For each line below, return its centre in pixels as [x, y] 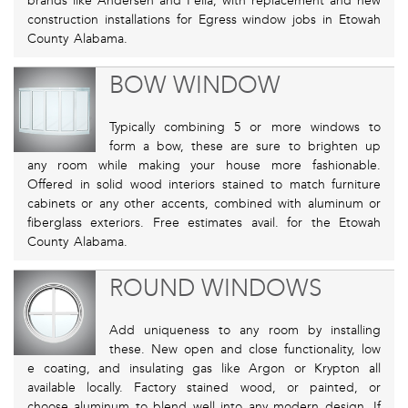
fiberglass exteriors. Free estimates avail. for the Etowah [204, 223]
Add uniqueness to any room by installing [245, 331]
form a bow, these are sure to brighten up [245, 147]
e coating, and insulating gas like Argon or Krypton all [204, 369]
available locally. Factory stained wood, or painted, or [204, 388]
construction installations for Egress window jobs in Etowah [204, 20]
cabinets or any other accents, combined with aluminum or [204, 204]
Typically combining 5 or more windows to [245, 127]
